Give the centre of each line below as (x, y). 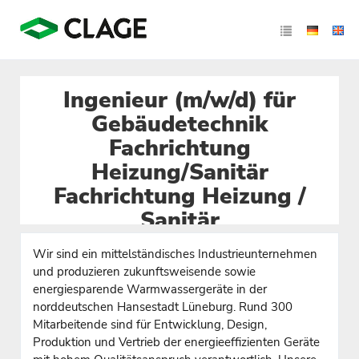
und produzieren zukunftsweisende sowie (144, 271)
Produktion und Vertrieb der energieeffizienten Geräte (176, 342)
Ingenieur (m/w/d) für (179, 100)
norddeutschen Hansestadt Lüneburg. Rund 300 (163, 307)
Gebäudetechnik (179, 124)
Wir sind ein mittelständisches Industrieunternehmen (175, 254)
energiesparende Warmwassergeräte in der (150, 289)
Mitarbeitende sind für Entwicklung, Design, (150, 324)
